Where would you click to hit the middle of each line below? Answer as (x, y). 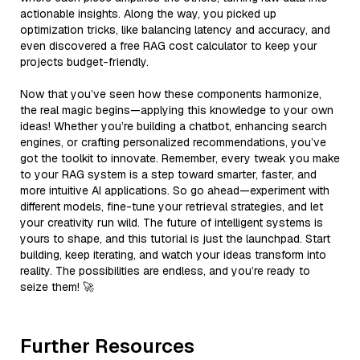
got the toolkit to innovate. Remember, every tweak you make (180, 158)
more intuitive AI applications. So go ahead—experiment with (175, 190)
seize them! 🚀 (57, 286)
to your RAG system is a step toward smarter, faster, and (168, 174)
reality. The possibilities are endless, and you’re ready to (165, 270)
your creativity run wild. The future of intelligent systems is (172, 222)
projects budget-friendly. (84, 61)
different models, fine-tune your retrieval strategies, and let (172, 206)
